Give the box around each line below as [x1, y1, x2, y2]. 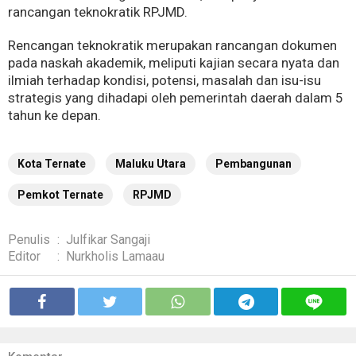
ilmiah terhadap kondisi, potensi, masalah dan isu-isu [8, 72, 321, 89]
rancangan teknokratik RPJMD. [8, 4, 188, 21]
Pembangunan [215, 157, 292, 171]
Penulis [8, 232, 50, 248]
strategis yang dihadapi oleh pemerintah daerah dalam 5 [8, 90, 343, 106]
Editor [8, 249, 41, 265]
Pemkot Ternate [17, 188, 103, 202]
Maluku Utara [115, 157, 186, 171]
